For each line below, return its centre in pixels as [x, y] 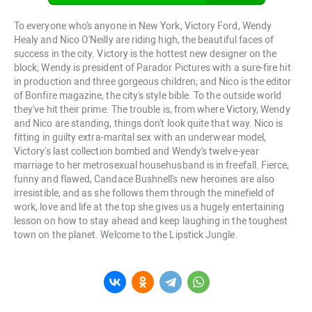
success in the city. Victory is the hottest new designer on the [146, 54]
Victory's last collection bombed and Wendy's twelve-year [136, 151]
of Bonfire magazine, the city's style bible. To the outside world [148, 96]
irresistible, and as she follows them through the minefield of [145, 193]
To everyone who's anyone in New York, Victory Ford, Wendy [143, 26]
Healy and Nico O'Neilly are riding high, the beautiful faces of [144, 40]
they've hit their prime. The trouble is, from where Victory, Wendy [152, 110]
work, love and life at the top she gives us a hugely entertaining [149, 207]
